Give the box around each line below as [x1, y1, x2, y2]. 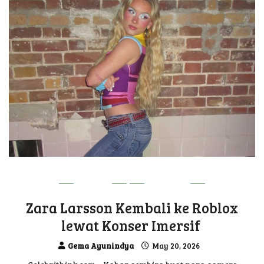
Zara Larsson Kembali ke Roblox [26, 198, 238, 218]
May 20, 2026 [150, 240, 200, 252]
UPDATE [153, 179, 181, 189]
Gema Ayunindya [68, 240, 134, 252]
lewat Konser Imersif [61, 216, 203, 236]
